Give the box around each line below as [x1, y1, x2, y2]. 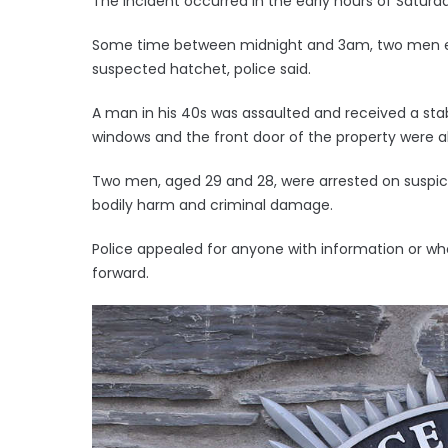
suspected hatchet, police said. [92, 58, 311, 79]
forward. [92, 262, 149, 283]
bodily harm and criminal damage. [92, 194, 333, 215]
